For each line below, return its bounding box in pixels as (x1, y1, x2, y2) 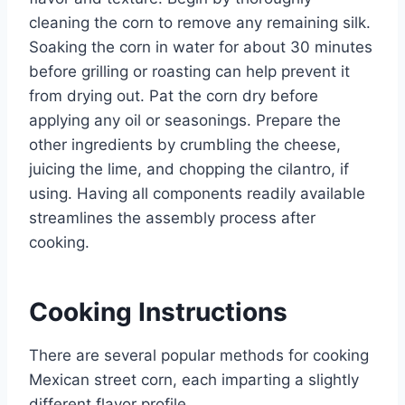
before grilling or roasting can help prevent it (29, 62, 350, 81)
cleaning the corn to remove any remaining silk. (29, 14, 371, 33)
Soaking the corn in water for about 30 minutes (29, 38, 372, 57)
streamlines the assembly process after (29, 209, 316, 228)
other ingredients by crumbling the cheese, (29, 136, 341, 155)
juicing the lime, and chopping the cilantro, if (29, 160, 349, 179)
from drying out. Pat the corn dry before (29, 87, 318, 106)
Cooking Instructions (29, 297, 287, 328)
